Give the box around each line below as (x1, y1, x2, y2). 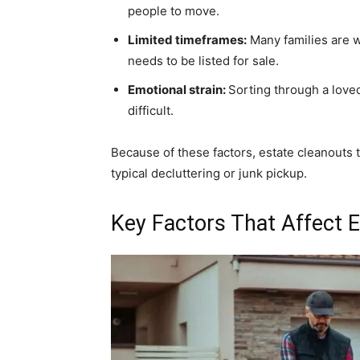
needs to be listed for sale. (128, 53, 279, 68)
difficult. (128, 103, 174, 118)
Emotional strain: (128, 82, 228, 97)
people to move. (128, 3, 219, 18)
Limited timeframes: (128, 32, 247, 47)
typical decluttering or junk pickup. (111, 166, 307, 181)
